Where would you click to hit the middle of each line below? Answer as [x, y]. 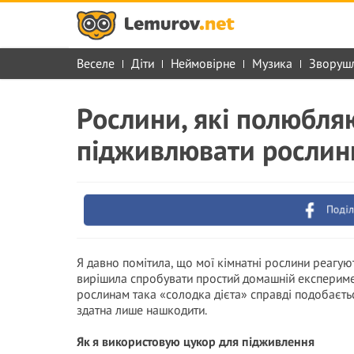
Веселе [96, 63]
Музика [272, 63]
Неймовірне [203, 63]
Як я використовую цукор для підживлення [196, 341]
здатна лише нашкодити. [142, 310]
